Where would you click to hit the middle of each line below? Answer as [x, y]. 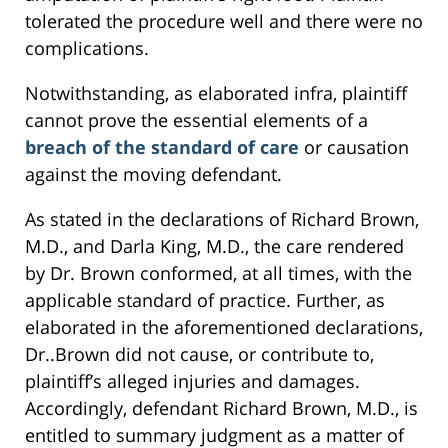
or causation [356, 147]
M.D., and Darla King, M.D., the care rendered [214, 246]
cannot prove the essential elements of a [196, 120]
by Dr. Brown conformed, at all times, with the [218, 273]
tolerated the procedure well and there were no [224, 21]
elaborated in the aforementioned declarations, [224, 327]
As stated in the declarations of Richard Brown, [222, 219]
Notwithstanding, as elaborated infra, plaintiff [216, 93]
